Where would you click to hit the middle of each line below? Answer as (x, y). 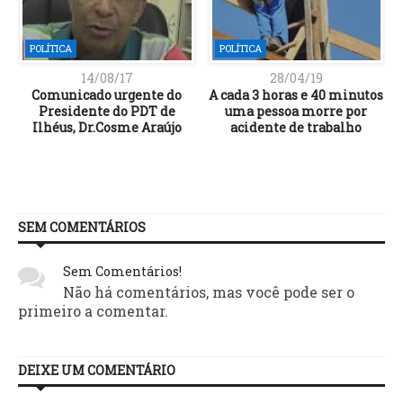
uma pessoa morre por (296, 111)
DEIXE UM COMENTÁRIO (97, 371)
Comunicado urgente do (107, 94)
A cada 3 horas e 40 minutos (296, 94)
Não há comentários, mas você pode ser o (209, 292)
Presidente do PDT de (107, 111)
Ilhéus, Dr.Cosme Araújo (107, 127)
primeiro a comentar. (93, 311)
